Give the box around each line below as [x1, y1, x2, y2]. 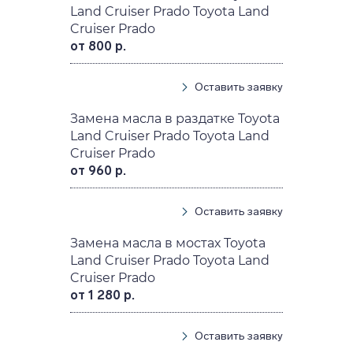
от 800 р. [70, 38, 127, 54]
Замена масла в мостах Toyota [70, 235, 266, 251]
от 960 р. [70, 162, 127, 178]
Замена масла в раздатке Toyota [70, 110, 281, 126]
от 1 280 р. [70, 287, 136, 303]
